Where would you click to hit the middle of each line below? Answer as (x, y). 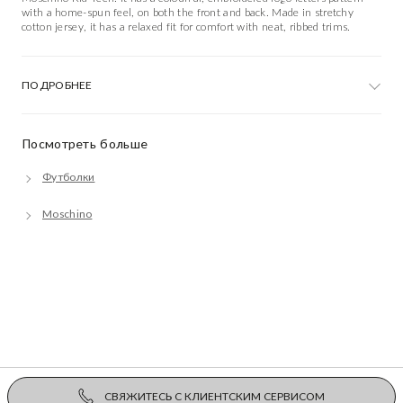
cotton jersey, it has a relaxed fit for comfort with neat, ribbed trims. (186, 27)
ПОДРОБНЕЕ (57, 85)
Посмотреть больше (85, 143)
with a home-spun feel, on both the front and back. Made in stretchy (188, 12)
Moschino (67, 214)
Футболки (69, 177)
